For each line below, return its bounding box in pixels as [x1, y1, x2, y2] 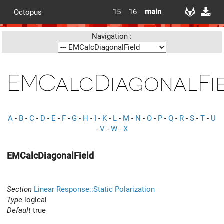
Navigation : [92, 32, 132, 41]
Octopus [14, 7, 42, 17]
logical [22, 195, 47, 204]
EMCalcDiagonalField [7, 150, 94, 161]
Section [7, 184, 32, 194]
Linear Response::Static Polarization [34, 184, 155, 194]
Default [7, 205, 31, 215]
